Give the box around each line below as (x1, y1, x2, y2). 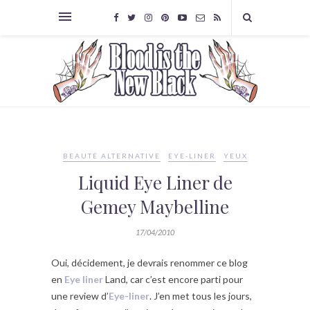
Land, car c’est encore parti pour (103, 273, 243, 286)
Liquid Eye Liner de (77, 170, 232, 195)
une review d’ (51, 290, 109, 302)
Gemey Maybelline (81, 194, 229, 219)
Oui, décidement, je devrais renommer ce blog (51, 257, 248, 269)
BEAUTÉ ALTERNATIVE (62, 152, 161, 161)
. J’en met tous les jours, (149, 290, 252, 302)
